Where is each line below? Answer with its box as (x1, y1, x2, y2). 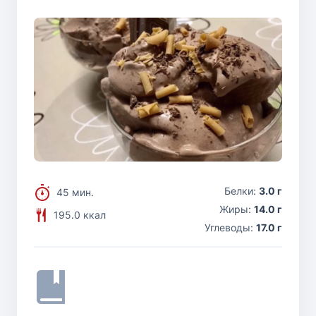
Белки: (224, 184, 259, 197)
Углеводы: (205, 221, 256, 233)
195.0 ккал (54, 208, 106, 221)
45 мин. (56, 186, 94, 198)
